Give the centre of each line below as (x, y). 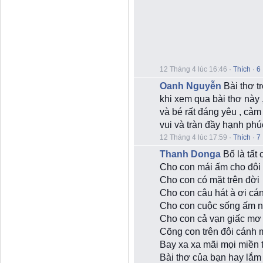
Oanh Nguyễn (190, 86)
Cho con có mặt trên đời (210, 180)
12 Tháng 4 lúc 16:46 (193, 69)
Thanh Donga (190, 154)
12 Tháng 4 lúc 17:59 (193, 137)
